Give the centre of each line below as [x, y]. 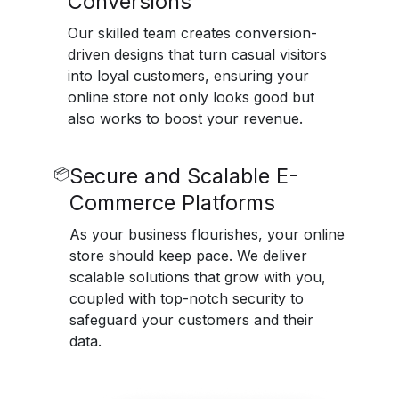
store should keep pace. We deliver [188, 256]
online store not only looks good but [191, 98]
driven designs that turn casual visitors [197, 55]
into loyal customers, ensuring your [188, 76]
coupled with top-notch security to [186, 299]
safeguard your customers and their [191, 320]
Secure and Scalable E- [183, 176]
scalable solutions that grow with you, [197, 277]
